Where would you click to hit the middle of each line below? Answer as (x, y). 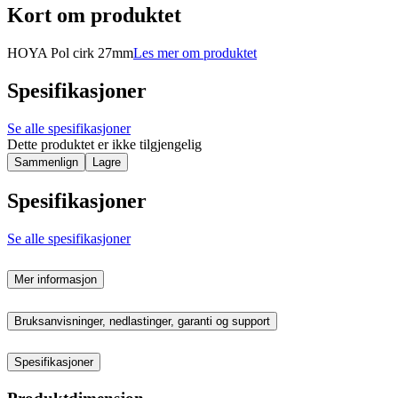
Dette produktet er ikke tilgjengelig (104, 144)
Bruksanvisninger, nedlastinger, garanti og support (142, 321)
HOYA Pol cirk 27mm (70, 53)
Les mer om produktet (195, 53)
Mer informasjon (56, 279)
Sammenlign (46, 162)
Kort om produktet (94, 16)
